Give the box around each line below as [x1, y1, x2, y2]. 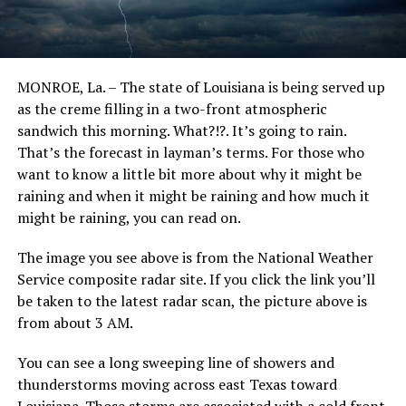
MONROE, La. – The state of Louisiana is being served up [16, 77, 385, 98]
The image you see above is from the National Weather [16, 247, 373, 268]
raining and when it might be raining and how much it [16, 186, 370, 207]
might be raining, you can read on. [16, 208, 241, 228]
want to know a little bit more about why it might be [16, 164, 362, 185]
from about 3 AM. [16, 313, 133, 333]
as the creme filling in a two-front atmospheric [16, 99, 327, 120]
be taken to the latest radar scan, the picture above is [16, 291, 367, 312]
